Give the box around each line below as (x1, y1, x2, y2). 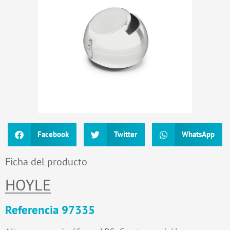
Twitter (113, 129, 137, 140)
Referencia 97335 (5, 202, 95, 217)
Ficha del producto (5, 155, 87, 168)
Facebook (37, 129, 69, 140)
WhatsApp (182, 129, 215, 140)
